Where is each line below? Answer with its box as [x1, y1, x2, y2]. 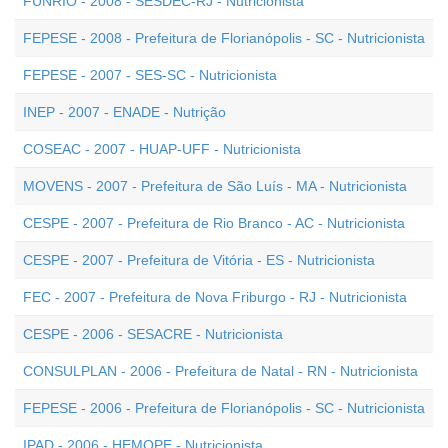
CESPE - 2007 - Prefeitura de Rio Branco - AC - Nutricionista [23, 215, 405, 231]
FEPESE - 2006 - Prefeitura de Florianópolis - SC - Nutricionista [23, 400, 425, 416]
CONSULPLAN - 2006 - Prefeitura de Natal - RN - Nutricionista [23, 363, 418, 379]
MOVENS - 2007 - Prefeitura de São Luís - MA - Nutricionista [23, 178, 407, 194]
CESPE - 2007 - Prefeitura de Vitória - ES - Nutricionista [23, 252, 375, 268]
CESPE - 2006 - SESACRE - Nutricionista [23, 326, 283, 342]
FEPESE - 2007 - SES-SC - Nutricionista [23, 67, 277, 83]
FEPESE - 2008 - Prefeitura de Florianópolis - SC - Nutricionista [23, 30, 425, 46]
